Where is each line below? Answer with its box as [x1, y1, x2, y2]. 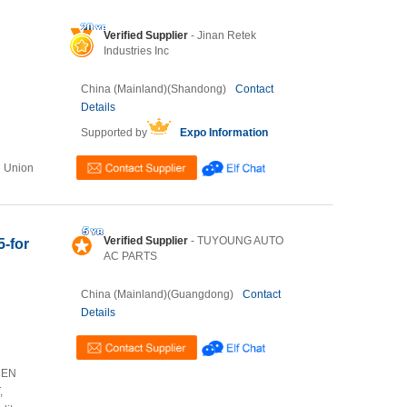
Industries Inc [104, 45, 169, 57]
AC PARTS [104, 250, 157, 263]
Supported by [81, 126, 147, 139]
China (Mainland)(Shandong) [81, 83, 226, 95]
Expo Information [180, 126, 268, 139]
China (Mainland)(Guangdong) [81, 288, 233, 301]
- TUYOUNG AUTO [188, 234, 283, 247]
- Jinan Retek [188, 29, 256, 42]
